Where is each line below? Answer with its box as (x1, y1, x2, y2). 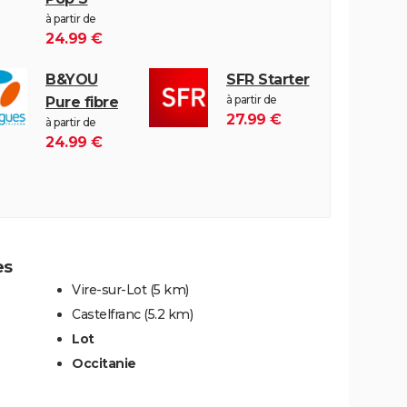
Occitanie (72, 354, 136, 372)
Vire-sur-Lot (72, 281, 146, 298)
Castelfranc (72, 305, 141, 323)
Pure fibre (45, 93, 118, 111)
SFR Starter (226, 70, 310, 88)
